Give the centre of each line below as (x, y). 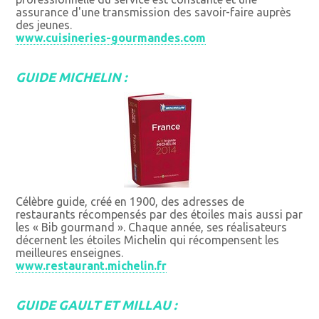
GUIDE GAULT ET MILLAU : (96, 305)
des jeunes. (44, 25)
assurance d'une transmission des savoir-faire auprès (154, 12)
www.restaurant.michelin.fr (91, 266)
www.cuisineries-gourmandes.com (111, 38)
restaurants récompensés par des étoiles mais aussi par (159, 215)
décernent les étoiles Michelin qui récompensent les (148, 240)
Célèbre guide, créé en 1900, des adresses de (130, 202)
